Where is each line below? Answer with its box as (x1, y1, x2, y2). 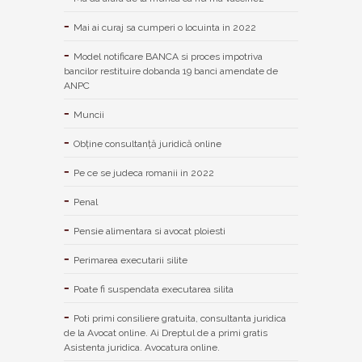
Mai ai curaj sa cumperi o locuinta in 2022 (74, 21, 256, 33)
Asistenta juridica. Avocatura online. (64, 341, 220, 353)
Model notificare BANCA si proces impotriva (74, 50, 263, 62)
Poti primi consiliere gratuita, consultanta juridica (74, 312, 286, 324)
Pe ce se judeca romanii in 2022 (74, 166, 214, 179)
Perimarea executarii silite (74, 254, 187, 266)
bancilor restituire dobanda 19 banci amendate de (64, 65, 278, 77)
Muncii (74, 108, 104, 120)
